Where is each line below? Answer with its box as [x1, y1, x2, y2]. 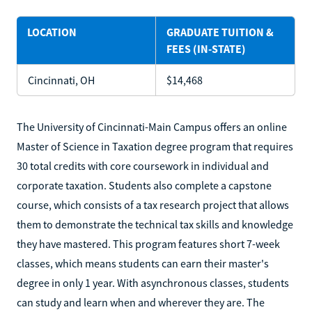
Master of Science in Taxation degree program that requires [17, 139, 293, 153]
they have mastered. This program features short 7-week [17, 236, 280, 251]
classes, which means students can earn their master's [17, 256, 269, 270]
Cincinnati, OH [28, 72, 95, 87]
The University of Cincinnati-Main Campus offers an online [17, 119, 287, 134]
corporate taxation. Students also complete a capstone [17, 178, 272, 192]
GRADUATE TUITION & [166, 24, 274, 39]
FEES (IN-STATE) [166, 41, 246, 56]
